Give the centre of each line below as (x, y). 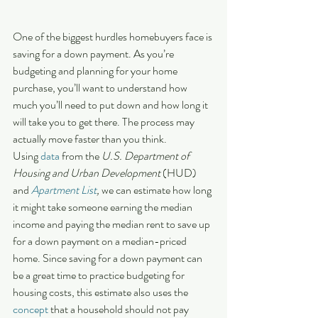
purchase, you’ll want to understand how (101, 88)
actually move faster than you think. (90, 139)
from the (81, 156)
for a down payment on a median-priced (101, 241)
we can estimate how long (157, 190)
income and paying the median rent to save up (113, 224)
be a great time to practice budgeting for (100, 275)
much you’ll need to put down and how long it (111, 105)
